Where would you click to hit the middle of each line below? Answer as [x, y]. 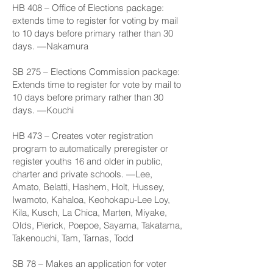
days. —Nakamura [50, 46]
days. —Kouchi [43, 110]
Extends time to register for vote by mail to [97, 84]
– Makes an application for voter [101, 264]
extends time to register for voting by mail [95, 20]
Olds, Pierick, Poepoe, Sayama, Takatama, [97, 225]
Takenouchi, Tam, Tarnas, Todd [73, 238]
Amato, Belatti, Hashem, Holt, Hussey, [88, 187]
